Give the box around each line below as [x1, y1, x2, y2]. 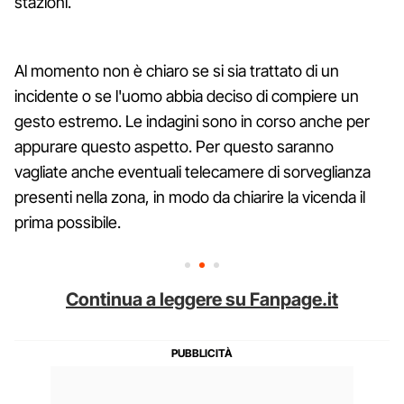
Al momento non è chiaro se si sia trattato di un [14, 60, 339, 80]
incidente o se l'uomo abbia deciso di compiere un [14, 86, 359, 106]
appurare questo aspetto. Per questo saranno [14, 136, 334, 156]
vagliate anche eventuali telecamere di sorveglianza [14, 161, 371, 181]
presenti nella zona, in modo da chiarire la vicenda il [14, 187, 365, 207]
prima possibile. [14, 212, 121, 232]
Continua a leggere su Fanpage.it [66, 288, 338, 310]
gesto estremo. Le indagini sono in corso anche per [14, 111, 370, 131]
